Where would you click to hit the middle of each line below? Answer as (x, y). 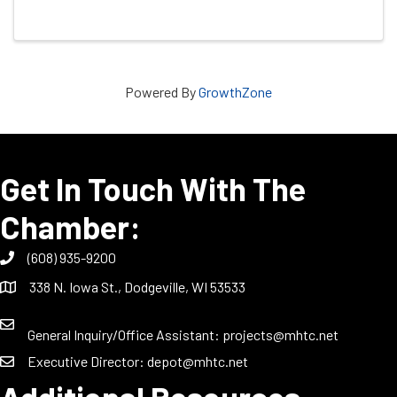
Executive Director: (87, 362)
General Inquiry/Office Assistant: (125, 335)
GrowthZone (235, 92)
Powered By (162, 92)
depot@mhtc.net (198, 362)
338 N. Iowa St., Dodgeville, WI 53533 (137, 287)
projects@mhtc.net (280, 335)
